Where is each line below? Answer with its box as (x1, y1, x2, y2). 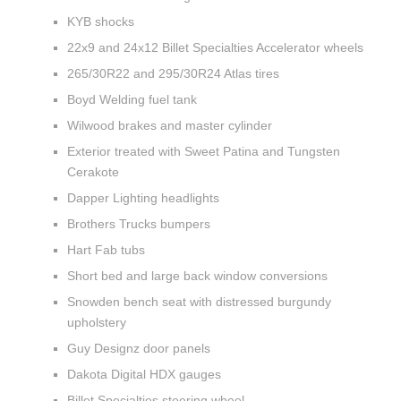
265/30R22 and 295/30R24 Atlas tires (67, 65, 283, 81)
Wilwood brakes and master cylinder (67, 117, 276, 132)
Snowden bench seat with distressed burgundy (67, 294, 331, 309)
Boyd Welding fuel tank (67, 91, 200, 107)
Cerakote (67, 164, 123, 179)
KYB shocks (67, 13, 138, 29)
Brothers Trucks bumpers (67, 216, 214, 231)
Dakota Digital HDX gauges (67, 366, 225, 381)
